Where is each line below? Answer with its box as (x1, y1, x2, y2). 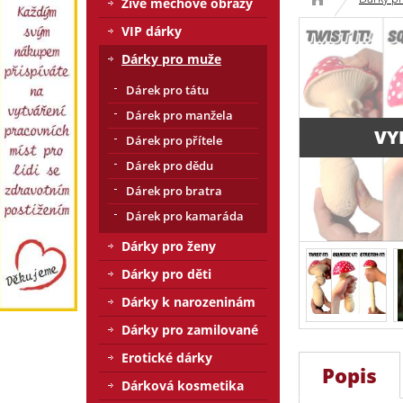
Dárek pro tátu (126, 82, 209, 98)
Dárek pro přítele (126, 132, 222, 148)
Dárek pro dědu (126, 157, 213, 174)
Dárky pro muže (121, 50, 221, 67)
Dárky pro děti (121, 265, 211, 282)
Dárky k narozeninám (121, 293, 255, 310)
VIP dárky (121, 22, 182, 40)
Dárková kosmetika (121, 377, 244, 394)
